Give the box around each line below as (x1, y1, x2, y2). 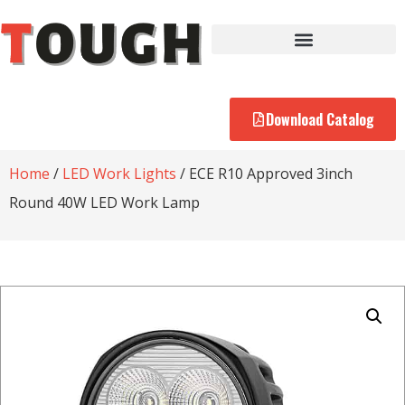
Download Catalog (266, 108, 374, 130)
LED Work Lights (62, 163, 176, 184)
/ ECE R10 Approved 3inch (176, 163, 353, 184)
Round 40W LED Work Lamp (9, 192, 200, 212)
